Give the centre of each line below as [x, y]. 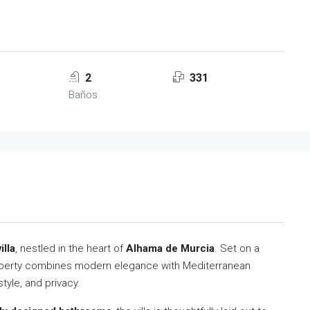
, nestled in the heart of [71, 248]
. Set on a [237, 248]
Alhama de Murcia [170, 248]
